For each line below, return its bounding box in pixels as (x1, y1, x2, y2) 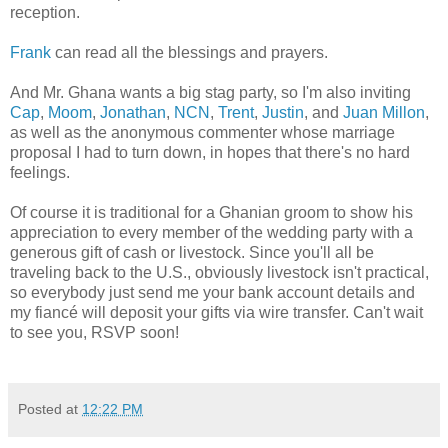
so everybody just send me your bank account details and (10, 283, 415, 301)
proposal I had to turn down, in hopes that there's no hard (10, 143, 410, 161)
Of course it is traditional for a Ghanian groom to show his (10, 203, 413, 221)
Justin (262, 103, 304, 121)
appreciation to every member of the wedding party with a (10, 223, 413, 241)
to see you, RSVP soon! (10, 323, 179, 341)
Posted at (18, 400, 82, 417)
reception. (10, 3, 80, 21)
